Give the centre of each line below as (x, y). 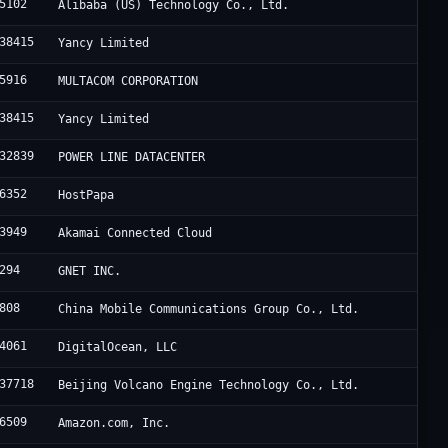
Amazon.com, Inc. (114, 423)
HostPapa (86, 195)
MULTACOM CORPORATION (128, 81)
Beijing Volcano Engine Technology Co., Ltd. (209, 385)
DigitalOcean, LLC (118, 347)
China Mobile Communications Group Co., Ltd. (209, 309)
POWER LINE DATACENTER (132, 157)
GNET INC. (90, 271)
